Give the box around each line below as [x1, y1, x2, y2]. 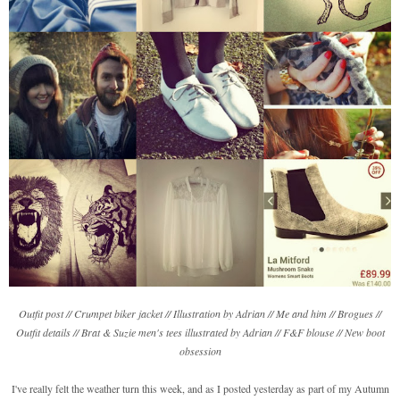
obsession [179, 343, 221, 358]
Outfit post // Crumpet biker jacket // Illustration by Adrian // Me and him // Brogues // [19, 305, 381, 321]
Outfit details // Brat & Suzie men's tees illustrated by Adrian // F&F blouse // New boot [15, 324, 385, 339]
